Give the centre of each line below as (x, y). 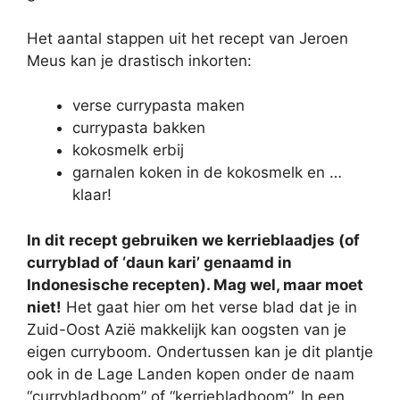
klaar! (92, 195)
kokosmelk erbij (128, 150)
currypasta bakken (139, 128)
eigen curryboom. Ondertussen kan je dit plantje (200, 351)
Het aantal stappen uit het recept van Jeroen (187, 38)
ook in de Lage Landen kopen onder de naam (191, 374)
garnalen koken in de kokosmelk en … (207, 172)
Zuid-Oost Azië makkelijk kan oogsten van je (187, 329)
